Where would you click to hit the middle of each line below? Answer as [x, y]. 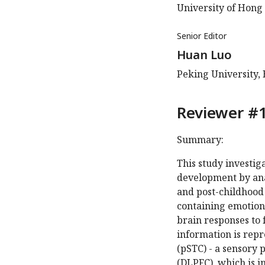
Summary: [200, 140]
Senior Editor [202, 36]
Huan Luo [204, 55]
